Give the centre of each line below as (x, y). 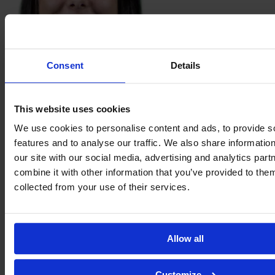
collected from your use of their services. (102, 187)
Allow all (185, 239)
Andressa (23, 76)
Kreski (18, 87)
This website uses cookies (72, 109)
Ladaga (19, 268)
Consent (65, 65)
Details (185, 65)
